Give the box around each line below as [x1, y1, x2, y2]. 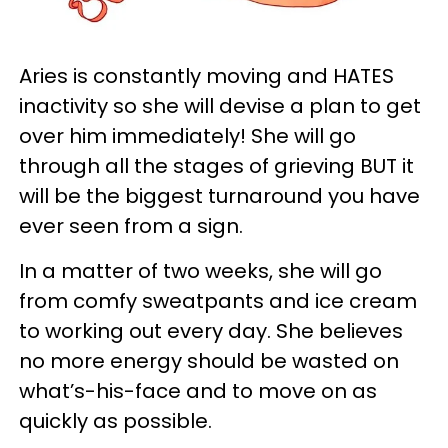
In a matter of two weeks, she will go [19, 257, 382, 286]
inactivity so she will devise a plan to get [19, 92, 421, 121]
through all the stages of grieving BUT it [19, 152, 414, 181]
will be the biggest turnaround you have [19, 182, 420, 211]
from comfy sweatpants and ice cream [19, 287, 417, 316]
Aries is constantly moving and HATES [19, 62, 394, 91]
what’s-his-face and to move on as [19, 377, 377, 406]
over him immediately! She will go [19, 122, 356, 151]
